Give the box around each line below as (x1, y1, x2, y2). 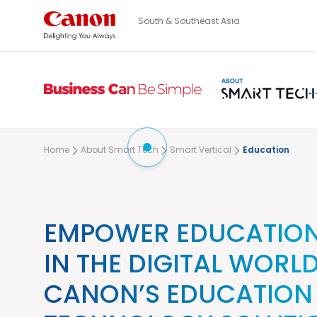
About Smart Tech (81, 143, 158, 158)
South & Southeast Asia (138, 15, 240, 29)
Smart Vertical (170, 143, 231, 158)
